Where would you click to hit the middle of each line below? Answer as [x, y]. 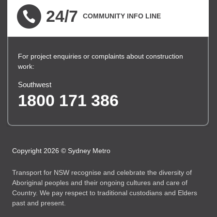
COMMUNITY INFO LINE [122, 16]
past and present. [39, 203]
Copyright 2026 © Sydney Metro [61, 151]
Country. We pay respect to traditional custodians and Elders [105, 193]
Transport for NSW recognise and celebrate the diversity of [102, 172]
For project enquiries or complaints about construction [101, 56]
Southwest [35, 85]
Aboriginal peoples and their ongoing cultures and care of [100, 183]
